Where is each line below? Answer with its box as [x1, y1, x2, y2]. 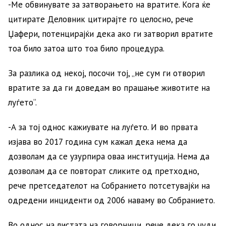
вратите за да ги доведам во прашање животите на [8, 82, 210, 93]
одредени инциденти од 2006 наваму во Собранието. [8, 194, 215, 206]
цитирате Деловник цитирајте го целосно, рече [8, 13, 193, 25]
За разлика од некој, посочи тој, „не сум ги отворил [8, 67, 205, 79]
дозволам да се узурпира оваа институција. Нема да [8, 150, 209, 162]
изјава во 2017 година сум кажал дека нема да [8, 136, 187, 147]
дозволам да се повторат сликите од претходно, [8, 165, 199, 177]
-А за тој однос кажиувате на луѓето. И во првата [8, 121, 198, 133]
